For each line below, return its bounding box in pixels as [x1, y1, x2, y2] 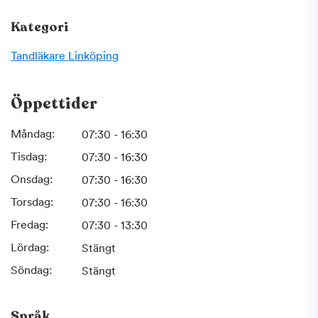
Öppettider [11, 93, 97, 114]
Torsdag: [11, 195, 53, 209]
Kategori [11, 18, 69, 35]
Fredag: [11, 218, 48, 231]
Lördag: [11, 241, 49, 254]
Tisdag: [11, 150, 47, 163]
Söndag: [11, 263, 52, 277]
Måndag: [11, 127, 55, 141]
